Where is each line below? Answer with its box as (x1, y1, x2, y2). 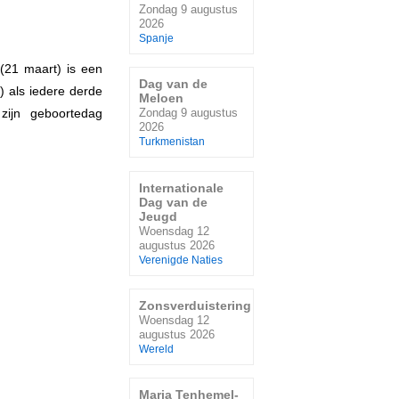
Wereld (139, 343, 174, 354)
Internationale (139, 180, 224, 195)
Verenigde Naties (139, 254, 223, 265)
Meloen (139, 91, 183, 106)
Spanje (139, 32, 174, 44)
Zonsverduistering (139, 297, 251, 313)
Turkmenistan (139, 136, 205, 148)
